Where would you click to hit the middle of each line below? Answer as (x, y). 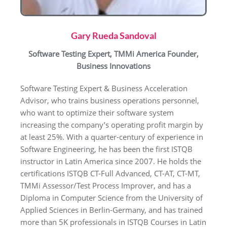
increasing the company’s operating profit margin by (112, 125)
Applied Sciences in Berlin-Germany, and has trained (111, 210)
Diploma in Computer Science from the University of (111, 198)
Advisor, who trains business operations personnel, (110, 100)
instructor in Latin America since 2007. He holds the (111, 161)
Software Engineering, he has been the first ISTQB (106, 149)
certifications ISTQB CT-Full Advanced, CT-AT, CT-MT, (110, 173)
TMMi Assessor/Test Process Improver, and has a (106, 185)
